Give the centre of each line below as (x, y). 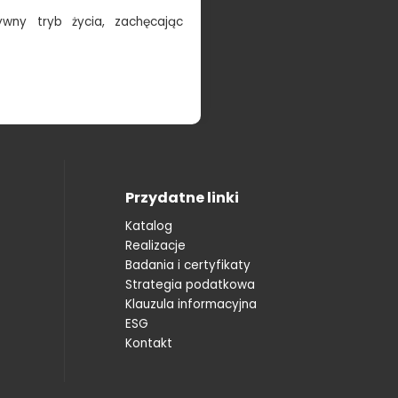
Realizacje (155, 245)
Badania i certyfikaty (187, 265)
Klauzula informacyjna (191, 304)
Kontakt (148, 343)
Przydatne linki (182, 197)
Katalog (148, 226)
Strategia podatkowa (190, 284)
